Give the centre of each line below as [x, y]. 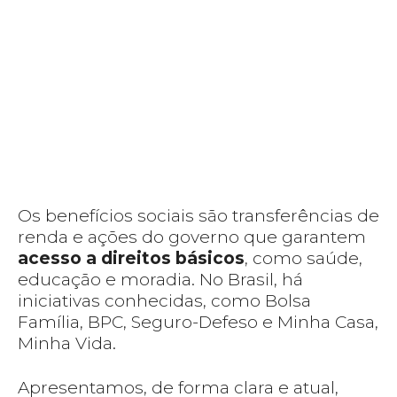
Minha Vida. [67, 344]
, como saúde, [304, 259]
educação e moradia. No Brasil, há [160, 280]
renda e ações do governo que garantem [192, 237]
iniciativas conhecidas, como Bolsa [164, 301]
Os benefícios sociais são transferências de [198, 216]
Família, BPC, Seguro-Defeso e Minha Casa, [198, 323]
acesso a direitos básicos [131, 259]
